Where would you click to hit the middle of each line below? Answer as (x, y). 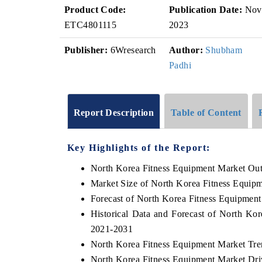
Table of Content (206, 112)
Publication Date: (206, 10)
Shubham (224, 50)
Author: (186, 50)
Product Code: (95, 10)
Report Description (114, 112)
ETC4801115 (91, 25)
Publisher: (86, 50)
